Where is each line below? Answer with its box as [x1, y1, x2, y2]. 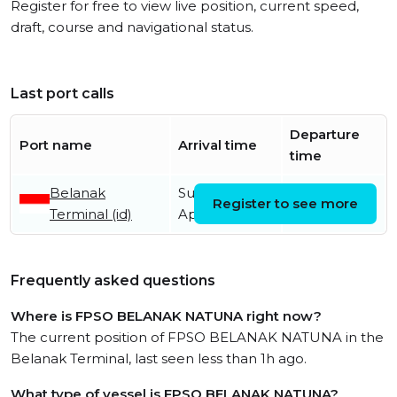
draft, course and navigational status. [11, 19, 253, 35]
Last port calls [11, 85, 114, 102]
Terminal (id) [50, 206, 132, 222]
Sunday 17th [178, 184, 259, 201]
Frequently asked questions [11, 272, 215, 289]
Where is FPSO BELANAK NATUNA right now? [11, 307, 322, 324]
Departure [290, 126, 360, 143]
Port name [19, 136, 92, 153]
